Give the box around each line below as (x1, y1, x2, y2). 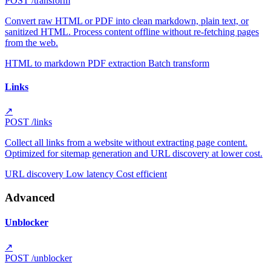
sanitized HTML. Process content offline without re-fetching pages (5, 26, 259, 37)
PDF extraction (88, 57, 148, 68)
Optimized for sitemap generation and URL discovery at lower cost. (5, 148, 263, 159)
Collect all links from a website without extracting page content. (5, 137, 247, 148)
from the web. (5, 37, 58, 48)
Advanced (5, 191, 55, 204)
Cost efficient (116, 169, 167, 180)
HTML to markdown (5, 57, 88, 68)
